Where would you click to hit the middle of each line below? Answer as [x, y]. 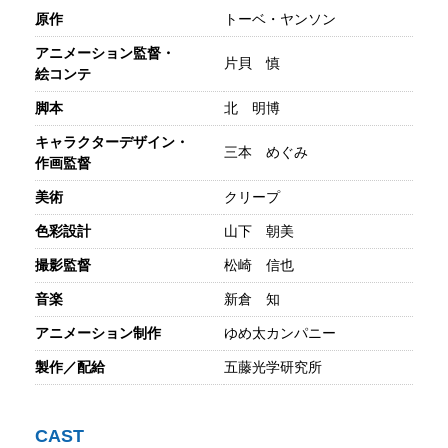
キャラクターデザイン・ [112, 142]
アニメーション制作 [98, 333]
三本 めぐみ [266, 152]
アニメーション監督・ [105, 53]
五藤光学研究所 [273, 367]
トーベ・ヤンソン [280, 19]
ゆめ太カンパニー [280, 333]
